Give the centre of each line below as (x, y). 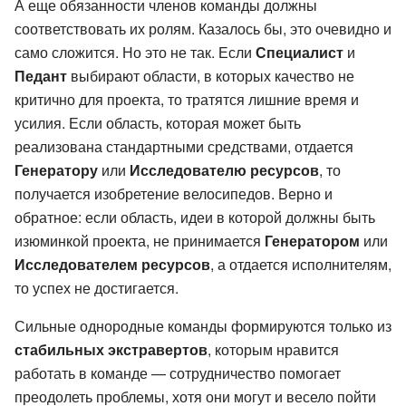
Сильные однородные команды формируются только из (203, 326)
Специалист (300, 53)
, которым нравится (273, 350)
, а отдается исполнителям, (301, 265)
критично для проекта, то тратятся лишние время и (187, 100)
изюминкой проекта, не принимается (140, 241)
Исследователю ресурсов (224, 170)
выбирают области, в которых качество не (211, 76)
